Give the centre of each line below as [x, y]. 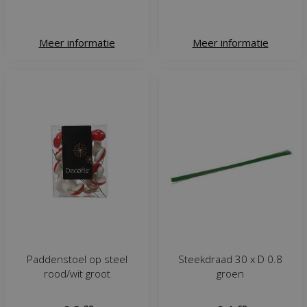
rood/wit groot [77, 273]
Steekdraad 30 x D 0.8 [230, 259]
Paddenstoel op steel [77, 259]
